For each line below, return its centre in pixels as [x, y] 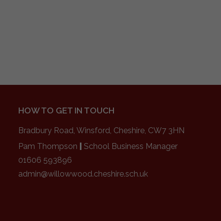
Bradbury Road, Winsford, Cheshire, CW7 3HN [102, 130]
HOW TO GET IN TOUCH [67, 110]
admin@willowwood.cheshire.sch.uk [83, 174]
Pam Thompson [49, 146]
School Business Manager [131, 146]
